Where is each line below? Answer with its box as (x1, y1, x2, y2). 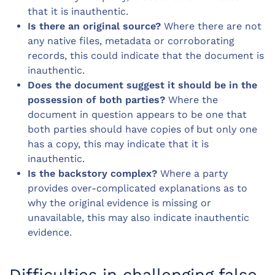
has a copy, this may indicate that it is (28, 138, 209, 150)
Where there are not (161, 20, 261, 33)
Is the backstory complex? (28, 168, 157, 180)
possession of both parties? (28, 94, 165, 106)
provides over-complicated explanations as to (28, 182, 247, 195)
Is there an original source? (28, 20, 161, 33)
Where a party (157, 168, 228, 180)
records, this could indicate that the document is (28, 50, 264, 62)
